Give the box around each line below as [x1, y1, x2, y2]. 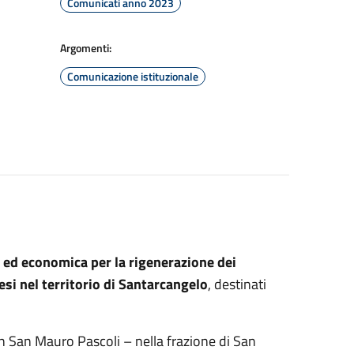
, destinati [207, 273, 266, 295]
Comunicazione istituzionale [67, 68, 198, 85]
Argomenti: [60, 40, 111, 56]
